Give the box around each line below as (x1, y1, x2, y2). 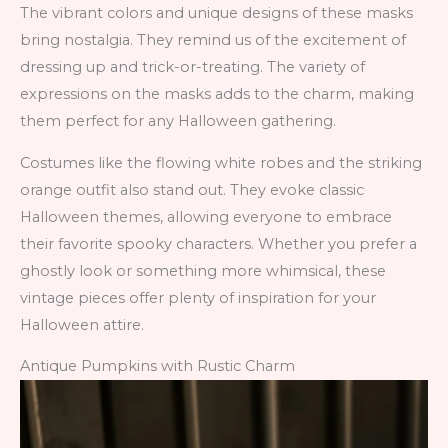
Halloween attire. (20, 315, 144, 334)
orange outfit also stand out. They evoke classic (20, 180, 364, 199)
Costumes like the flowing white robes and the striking (20, 153, 422, 172)
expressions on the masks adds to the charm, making (20, 85, 414, 104)
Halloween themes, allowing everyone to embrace (20, 207, 392, 226)
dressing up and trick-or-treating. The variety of (20, 58, 365, 77)
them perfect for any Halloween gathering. (20, 112, 336, 131)
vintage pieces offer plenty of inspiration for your (20, 288, 376, 307)
